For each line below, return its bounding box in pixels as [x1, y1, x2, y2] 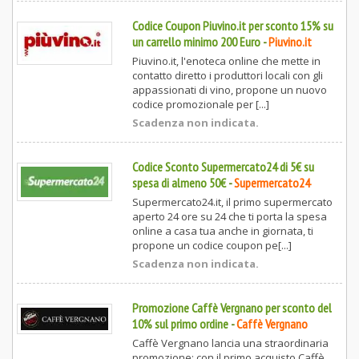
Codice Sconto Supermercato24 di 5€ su [131, 159, 314, 175]
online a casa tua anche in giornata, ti [131, 224, 313, 239]
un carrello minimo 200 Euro [131, 34, 260, 50]
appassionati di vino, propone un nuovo [131, 83, 327, 98]
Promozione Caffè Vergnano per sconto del [131, 300, 332, 317]
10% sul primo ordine [131, 316, 228, 333]
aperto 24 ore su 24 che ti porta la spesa [131, 209, 327, 224]
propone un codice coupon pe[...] [131, 238, 292, 253]
